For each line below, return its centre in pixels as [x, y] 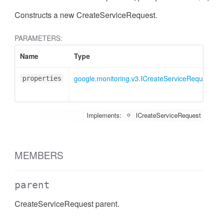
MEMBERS [39, 155]
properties [42, 78]
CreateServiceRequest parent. [67, 204]
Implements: [104, 115]
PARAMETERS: [38, 38]
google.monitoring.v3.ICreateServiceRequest [143, 78]
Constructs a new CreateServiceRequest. [86, 15]
